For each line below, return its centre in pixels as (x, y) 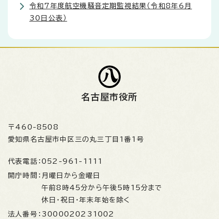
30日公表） (48, 18)
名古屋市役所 (109, 97)
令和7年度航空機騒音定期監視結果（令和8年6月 (111, 6)
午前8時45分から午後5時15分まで (102, 188)
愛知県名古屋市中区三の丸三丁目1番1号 (76, 139)
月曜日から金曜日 (74, 175)
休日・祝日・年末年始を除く (86, 200)
